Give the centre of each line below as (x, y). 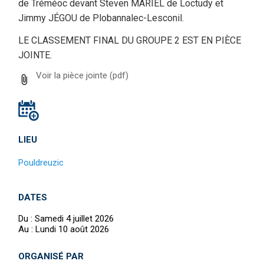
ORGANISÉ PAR (51, 256)
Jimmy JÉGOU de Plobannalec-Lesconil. (101, 18)
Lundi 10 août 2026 (72, 229)
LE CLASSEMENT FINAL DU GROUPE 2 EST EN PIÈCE (130, 41)
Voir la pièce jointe (72, 75)
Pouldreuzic (41, 162)
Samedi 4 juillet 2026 (74, 218)
